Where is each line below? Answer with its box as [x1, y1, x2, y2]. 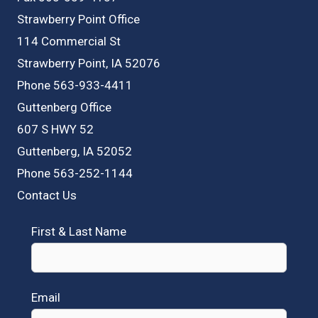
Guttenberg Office [17, 99, 111, 114]
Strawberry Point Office [17, 11, 140, 26]
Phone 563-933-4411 [17, 77, 133, 92]
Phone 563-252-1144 [17, 165, 133, 180]
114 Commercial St [17, 33, 121, 48]
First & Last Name [31, 224, 126, 238]
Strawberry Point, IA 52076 [17, 55, 160, 70]
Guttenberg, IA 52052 [17, 143, 132, 158]
